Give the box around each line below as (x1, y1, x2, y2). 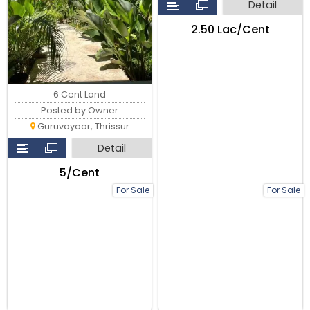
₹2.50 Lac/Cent (190, 21, 270, 37)
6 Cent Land (53, 88, 107, 100)
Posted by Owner (41, 104, 119, 116)
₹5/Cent (60, 164, 100, 181)
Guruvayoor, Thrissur (35, 120, 129, 132)
